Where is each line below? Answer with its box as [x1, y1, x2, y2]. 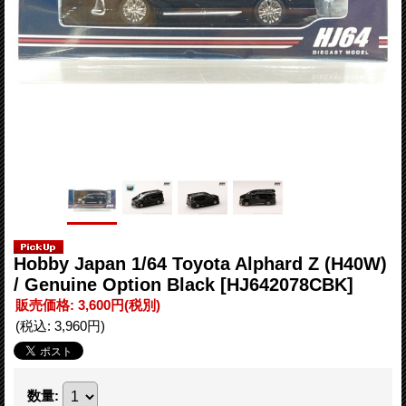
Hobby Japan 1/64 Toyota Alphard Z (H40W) [14, 253, 387, 274]
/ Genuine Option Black [14, 274, 220, 295]
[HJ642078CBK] [220, 274, 353, 295]
